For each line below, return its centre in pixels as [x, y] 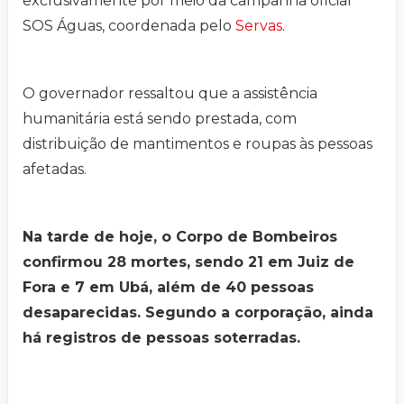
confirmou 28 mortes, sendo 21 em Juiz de [188, 262]
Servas [259, 26]
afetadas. [55, 170]
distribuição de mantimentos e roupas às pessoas [197, 144]
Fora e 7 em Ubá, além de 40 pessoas [168, 288]
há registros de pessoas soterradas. [161, 338]
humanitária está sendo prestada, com [160, 119]
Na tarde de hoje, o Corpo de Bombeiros [180, 237]
